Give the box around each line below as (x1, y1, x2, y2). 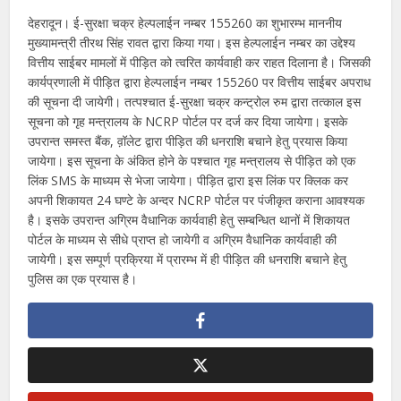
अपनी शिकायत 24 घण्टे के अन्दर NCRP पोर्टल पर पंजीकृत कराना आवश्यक (28, 192, 365, 209)
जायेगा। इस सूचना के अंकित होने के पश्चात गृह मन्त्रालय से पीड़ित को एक (28, 152, 356, 170)
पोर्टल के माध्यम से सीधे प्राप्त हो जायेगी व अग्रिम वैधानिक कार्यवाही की (28, 231, 337, 249)
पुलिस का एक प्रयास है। (28, 270, 138, 288)
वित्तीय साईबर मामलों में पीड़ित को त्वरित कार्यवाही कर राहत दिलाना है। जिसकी (28, 54, 371, 72)
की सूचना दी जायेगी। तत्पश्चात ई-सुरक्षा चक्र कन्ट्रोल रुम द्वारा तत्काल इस (28, 93, 362, 111)
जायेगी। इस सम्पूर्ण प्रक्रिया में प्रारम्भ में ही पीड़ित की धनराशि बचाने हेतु (28, 251, 347, 269)
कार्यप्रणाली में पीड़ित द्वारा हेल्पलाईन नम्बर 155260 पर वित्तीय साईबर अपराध (28, 73, 371, 91)
